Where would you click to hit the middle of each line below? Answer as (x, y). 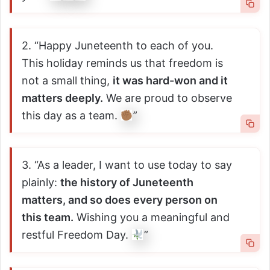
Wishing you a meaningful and (152, 218)
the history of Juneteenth (127, 183)
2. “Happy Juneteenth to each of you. (118, 45)
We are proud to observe (168, 98)
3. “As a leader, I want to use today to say (127, 165)
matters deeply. (62, 98)
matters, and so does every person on (120, 200)
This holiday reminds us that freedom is (122, 63)
